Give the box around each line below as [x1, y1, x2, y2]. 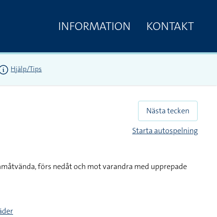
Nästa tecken [146, 106, 189, 116]
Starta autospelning [132, 125, 198, 136]
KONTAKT [146, 18, 194, 34]
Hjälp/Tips [11, 64, 42, 74]
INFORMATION [58, 18, 131, 34]
